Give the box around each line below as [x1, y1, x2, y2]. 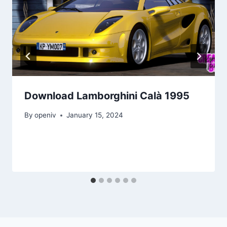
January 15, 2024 [66, 111, 124, 120]
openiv [34, 111, 57, 120]
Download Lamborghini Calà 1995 [24, 89, 190, 102]
